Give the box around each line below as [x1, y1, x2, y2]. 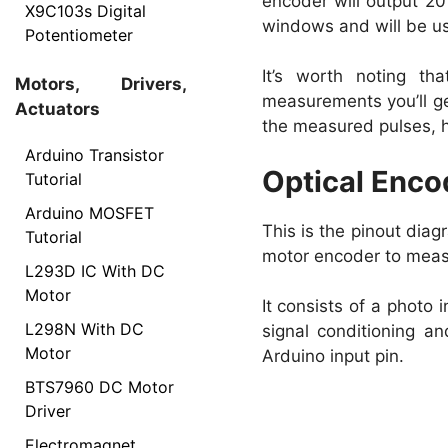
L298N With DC [25, 318, 144, 339]
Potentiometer [25, 25, 133, 45]
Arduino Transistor [25, 144, 164, 165]
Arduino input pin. [261, 346, 404, 367]
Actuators [15, 99, 100, 119]
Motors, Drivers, [15, 74, 187, 94]
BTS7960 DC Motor [25, 376, 174, 397]
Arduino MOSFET [25, 202, 154, 223]
